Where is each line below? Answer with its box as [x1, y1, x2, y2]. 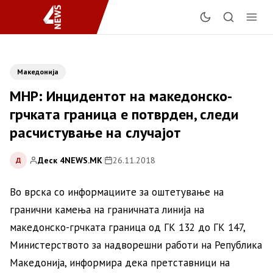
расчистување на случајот [10, 123, 181, 142]
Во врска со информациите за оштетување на [10, 185, 224, 199]
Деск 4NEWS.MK [38, 154, 102, 166]
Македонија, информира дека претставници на [10, 256, 230, 269]
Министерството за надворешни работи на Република [10, 238, 262, 252]
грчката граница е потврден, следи [10, 105, 239, 124]
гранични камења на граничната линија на [10, 203, 204, 216]
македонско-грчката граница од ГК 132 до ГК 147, [10, 221, 245, 234]
